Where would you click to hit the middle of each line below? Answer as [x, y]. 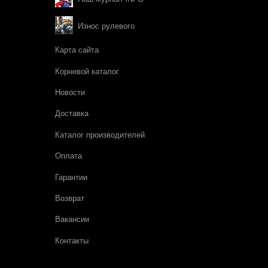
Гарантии [71, 176]
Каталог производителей [100, 135]
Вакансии [72, 219]
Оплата [68, 156]
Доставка [72, 113]
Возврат [70, 198]
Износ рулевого [106, 25]
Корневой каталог [87, 71]
